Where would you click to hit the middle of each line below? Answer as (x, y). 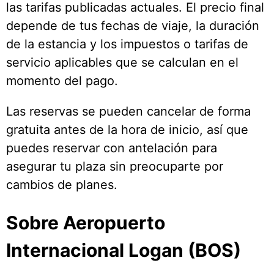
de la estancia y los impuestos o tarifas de (127, 44)
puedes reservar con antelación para (112, 148)
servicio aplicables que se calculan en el (122, 63)
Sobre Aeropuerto (86, 223)
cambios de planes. (62, 185)
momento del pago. (62, 81)
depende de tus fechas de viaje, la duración (133, 26)
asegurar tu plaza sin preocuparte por (115, 167)
